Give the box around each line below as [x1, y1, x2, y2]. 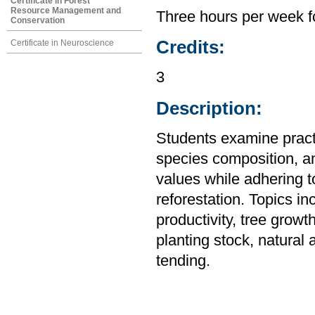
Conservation [11, 15, 65, 25]
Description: [156, 98, 262, 118]
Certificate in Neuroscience [11, 37, 114, 48]
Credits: [156, 37, 225, 58]
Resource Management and [11, 5, 121, 15]
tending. [156, 252, 210, 270]
